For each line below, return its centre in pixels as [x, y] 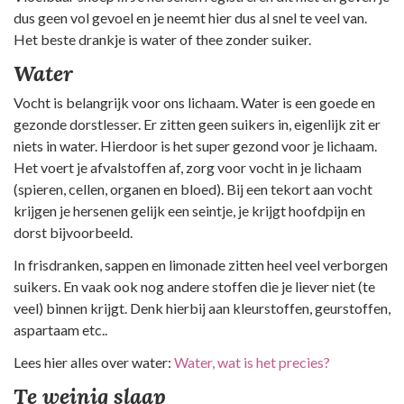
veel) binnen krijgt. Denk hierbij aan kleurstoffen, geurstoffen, [202, 308]
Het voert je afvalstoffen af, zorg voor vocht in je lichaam [188, 167]
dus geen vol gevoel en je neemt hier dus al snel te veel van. [190, 17]
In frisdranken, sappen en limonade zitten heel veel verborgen [201, 264]
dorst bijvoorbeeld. [73, 232]
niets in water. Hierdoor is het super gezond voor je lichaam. [195, 145]
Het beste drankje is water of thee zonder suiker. [162, 39]
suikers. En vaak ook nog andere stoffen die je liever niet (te [194, 286]
